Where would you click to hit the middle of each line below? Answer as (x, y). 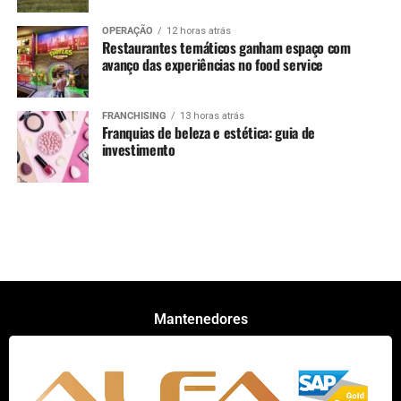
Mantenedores (200, 319)
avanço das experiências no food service (213, 64)
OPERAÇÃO (127, 30)
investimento (138, 149)
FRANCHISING (134, 115)
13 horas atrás (212, 115)
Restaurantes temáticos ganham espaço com (226, 47)
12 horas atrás (198, 30)
